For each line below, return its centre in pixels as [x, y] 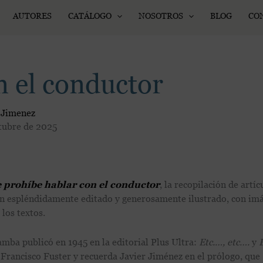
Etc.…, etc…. [224, 242]
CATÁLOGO [90, 16]
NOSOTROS [161, 16]
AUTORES [32, 16]
